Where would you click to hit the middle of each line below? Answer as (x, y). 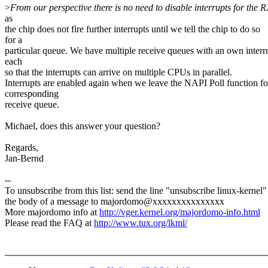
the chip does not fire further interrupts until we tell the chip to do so (133, 29)
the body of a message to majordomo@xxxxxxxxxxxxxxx (115, 202)
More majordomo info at (52, 212)
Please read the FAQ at (49, 223)
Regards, (22, 148)
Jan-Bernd (24, 159)
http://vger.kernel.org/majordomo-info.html (180, 212)
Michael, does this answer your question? (83, 126)
